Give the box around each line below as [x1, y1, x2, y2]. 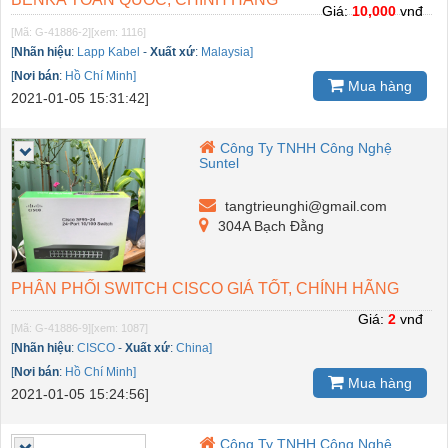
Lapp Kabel [77, 45, 140, 60]
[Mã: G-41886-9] [11, 322, 91, 335]
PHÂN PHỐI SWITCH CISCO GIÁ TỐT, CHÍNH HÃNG [11, 280, 399, 298]
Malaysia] [201, 45, 253, 60]
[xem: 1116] [91, 26, 146, 39]
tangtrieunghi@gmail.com [221, 198, 388, 215]
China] [176, 341, 212, 356]
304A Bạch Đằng [214, 218, 325, 235]
